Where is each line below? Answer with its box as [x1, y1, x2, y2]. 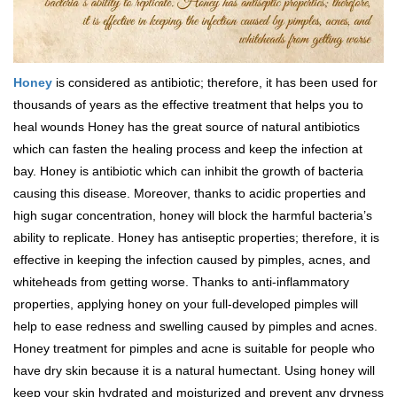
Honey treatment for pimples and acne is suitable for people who [13, 341, 375, 356]
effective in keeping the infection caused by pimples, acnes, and [13, 253, 370, 268]
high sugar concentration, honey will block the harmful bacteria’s [13, 208, 372, 223]
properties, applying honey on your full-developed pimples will [13, 297, 358, 312]
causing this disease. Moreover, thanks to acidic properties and [13, 186, 366, 201]
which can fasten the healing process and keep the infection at [13, 142, 362, 157]
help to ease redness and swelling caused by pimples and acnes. [13, 319, 378, 334]
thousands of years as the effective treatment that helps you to [13, 97, 363, 113]
